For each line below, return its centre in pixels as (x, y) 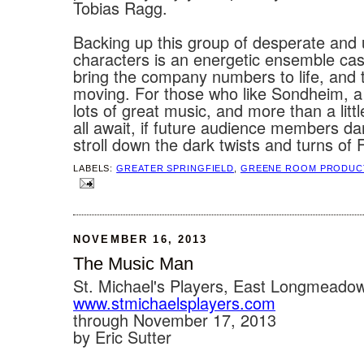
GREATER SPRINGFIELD (175, 168)
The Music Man (133, 263)
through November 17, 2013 (175, 319)
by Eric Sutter (122, 336)
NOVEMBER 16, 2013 (141, 239)
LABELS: (95, 168)
